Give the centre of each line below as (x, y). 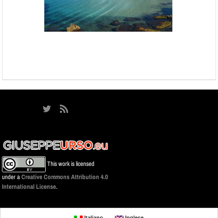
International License (29, 186)
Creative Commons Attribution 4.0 (65, 177)
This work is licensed (70, 163)
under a (12, 177)
